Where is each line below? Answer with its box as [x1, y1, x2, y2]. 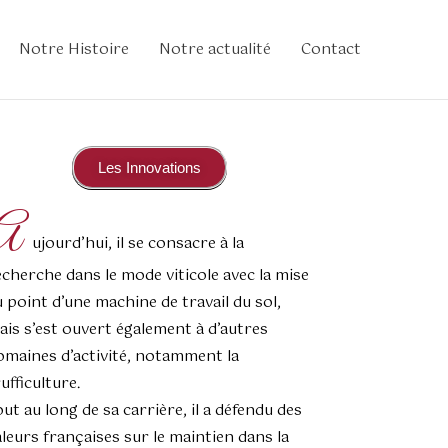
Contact [301, 36, 361, 62]
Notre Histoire [19, 36, 129, 62]
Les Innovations [98, 159, 202, 176]
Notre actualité [159, 36, 271, 62]
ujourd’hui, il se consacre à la [31, 231, 244, 256]
